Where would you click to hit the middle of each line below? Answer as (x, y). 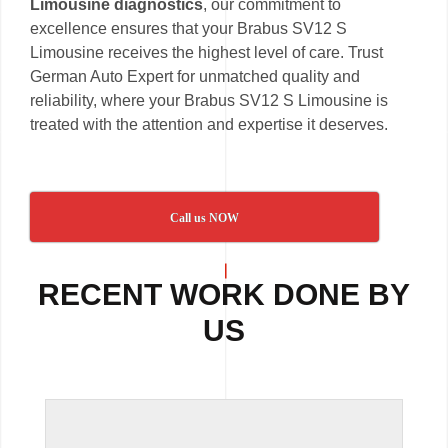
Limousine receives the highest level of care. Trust (206, 52)
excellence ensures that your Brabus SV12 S (188, 28)
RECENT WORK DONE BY (224, 294)
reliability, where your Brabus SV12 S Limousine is (209, 100)
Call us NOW (205, 217)
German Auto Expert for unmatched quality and (195, 76)
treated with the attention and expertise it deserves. (209, 124)
